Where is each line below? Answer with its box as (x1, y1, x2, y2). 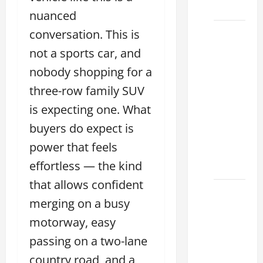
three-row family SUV (29, 82, 144, 99)
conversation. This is (29, 26, 140, 42)
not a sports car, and (29, 45, 141, 61)
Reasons (213, 41, 246, 55)
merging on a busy (29, 195, 130, 211)
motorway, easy (29, 214, 116, 230)
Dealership (213, 114, 254, 129)
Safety (213, 200, 238, 214)
